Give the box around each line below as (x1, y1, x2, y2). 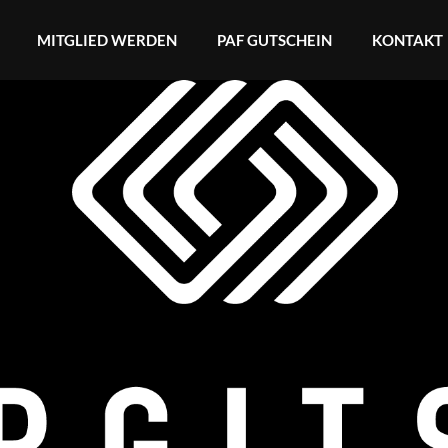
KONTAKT (372, 31, 443, 49)
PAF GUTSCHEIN (217, 31, 332, 49)
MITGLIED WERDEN (37, 31, 177, 49)
